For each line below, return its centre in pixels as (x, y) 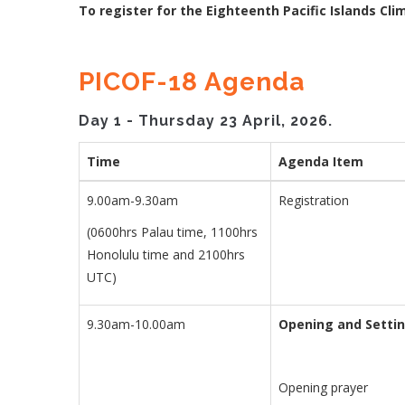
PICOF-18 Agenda (192, 82)
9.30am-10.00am (136, 325)
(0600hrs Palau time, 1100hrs (172, 232)
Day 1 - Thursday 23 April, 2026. (208, 120)
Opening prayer (323, 388)
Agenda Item (321, 162)
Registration (314, 201)
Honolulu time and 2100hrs (166, 255)
